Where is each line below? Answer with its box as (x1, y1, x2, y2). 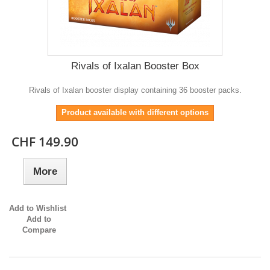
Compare (22, 225, 56, 235)
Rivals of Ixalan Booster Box (71, 60, 199, 72)
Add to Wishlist (9, 204, 66, 213)
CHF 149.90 (11, 133, 79, 151)
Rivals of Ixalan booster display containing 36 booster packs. (28, 86, 242, 95)
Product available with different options (61, 108, 209, 118)
